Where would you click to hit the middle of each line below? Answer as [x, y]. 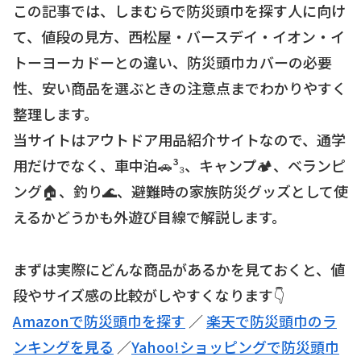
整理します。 [56, 114]
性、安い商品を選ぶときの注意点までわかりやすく [180, 88]
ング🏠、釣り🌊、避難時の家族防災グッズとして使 [180, 191]
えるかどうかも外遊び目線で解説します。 [149, 217]
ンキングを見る [63, 346]
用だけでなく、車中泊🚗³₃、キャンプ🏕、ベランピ [179, 166]
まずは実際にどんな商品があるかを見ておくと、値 [179, 269]
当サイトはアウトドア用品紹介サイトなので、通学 [179, 140]
